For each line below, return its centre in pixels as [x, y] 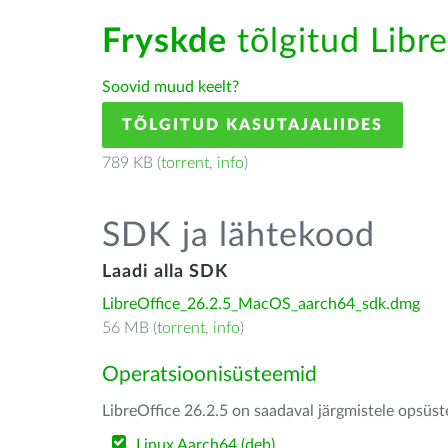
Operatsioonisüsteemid [209, 374]
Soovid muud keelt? [170, 87]
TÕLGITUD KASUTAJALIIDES [252, 125]
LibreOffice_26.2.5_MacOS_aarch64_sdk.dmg [261, 304]
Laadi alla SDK [165, 272]
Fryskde [164, 42]
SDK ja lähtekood [238, 236]
